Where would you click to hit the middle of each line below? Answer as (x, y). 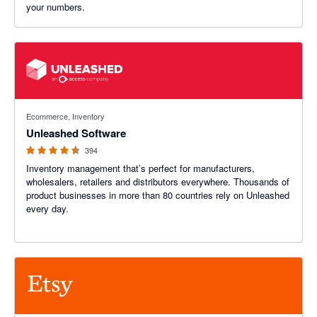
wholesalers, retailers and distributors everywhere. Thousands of (158, 181)
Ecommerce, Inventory (65, 116)
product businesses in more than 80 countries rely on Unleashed (158, 195)
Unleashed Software (76, 133)
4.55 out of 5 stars (52, 106)
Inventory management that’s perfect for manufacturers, (140, 168)
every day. (47, 208)
